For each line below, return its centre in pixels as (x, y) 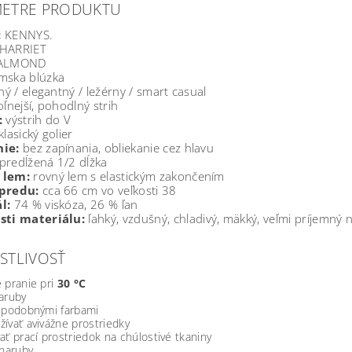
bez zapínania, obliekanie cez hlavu (117, 148)
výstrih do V (37, 120)
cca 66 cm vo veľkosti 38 (108, 191)
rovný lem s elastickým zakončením (127, 176)
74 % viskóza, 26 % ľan (74, 205)
